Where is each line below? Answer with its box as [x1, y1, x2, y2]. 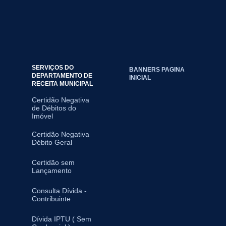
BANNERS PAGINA [129, 66, 185, 73]
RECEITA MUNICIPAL [31, 80, 93, 87]
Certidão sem [31, 158, 75, 166]
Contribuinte [31, 195, 71, 203]
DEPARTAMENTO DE [31, 72, 92, 79]
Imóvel [31, 112, 53, 120]
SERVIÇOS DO [31, 64, 74, 71]
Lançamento [31, 166, 72, 175]
